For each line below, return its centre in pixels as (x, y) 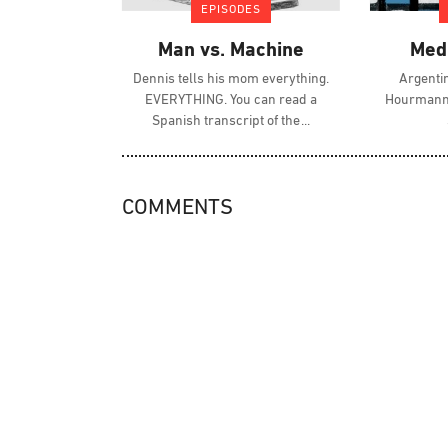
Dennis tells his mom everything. (231, 80)
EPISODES (231, 10)
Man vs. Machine (231, 51)
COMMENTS (177, 209)
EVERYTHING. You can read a (231, 101)
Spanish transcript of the (228, 122)
